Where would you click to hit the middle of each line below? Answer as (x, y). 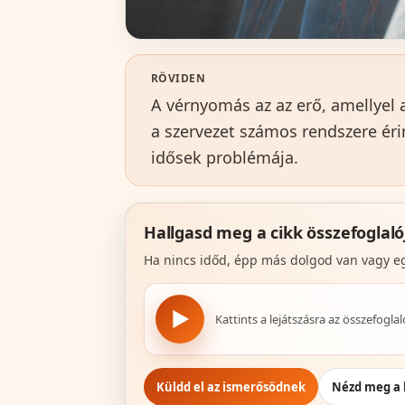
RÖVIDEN (179, 78)
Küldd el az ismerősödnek (231, 386)
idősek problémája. (225, 157)
